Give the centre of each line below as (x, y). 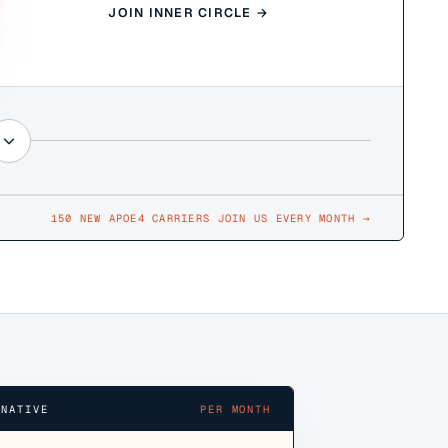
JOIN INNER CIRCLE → (189, 12)
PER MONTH (235, 409)
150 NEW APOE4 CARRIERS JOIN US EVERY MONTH (203, 218)
